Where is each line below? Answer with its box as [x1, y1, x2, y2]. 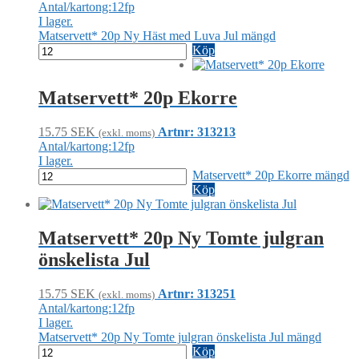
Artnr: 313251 [158, 287, 236, 301]
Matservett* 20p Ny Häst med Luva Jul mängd [38, 28, 276, 42]
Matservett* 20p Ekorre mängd [192, 168, 349, 183]
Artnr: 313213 [158, 125, 236, 139]
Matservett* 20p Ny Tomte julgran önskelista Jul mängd [38, 330, 321, 345]
